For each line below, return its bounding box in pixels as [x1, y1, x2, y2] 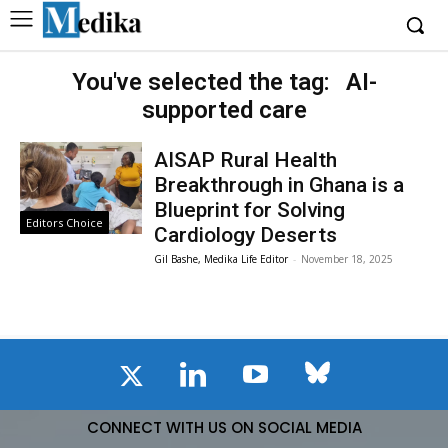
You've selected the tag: [71, 68, 336, 96]
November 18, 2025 [301, 252, 394, 266]
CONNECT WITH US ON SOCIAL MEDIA [86, 416, 362, 438]
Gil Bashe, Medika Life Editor [154, 252, 289, 266]
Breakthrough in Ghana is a [154, 173, 405, 197]
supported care [141, 96, 307, 124]
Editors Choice [26, 214, 104, 230]
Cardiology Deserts [154, 223, 338, 247]
